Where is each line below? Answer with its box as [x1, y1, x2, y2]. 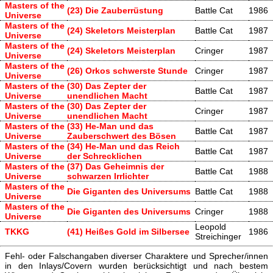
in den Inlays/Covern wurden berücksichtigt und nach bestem [5, 261, 268, 271]
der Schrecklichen [67, 151, 142, 161]
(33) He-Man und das [67, 121, 154, 131]
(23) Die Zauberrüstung [67, 5, 163, 15]
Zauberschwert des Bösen [67, 130, 176, 141]
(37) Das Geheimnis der [67, 161, 164, 171]
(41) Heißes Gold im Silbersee [67, 226, 190, 236]
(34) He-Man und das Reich [67, 141, 180, 151]
